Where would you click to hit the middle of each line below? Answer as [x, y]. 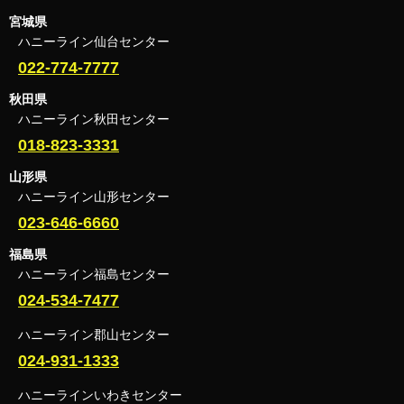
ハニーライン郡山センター [94, 334]
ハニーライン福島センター [94, 274]
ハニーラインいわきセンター [100, 395]
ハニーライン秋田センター [94, 119]
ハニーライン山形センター [94, 196]
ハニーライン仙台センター [94, 41]
